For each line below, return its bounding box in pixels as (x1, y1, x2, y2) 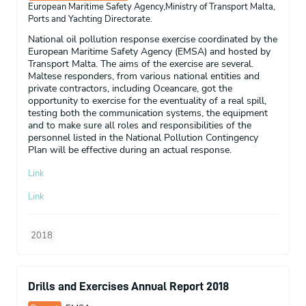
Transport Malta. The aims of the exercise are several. (28, 57, 253, 71)
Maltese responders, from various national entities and (28, 70, 260, 83)
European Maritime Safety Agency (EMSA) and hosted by (28, 45, 270, 59)
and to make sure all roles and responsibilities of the (28, 119, 251, 133)
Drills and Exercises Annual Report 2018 (28, 280, 229, 293)
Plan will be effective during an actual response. (28, 143, 232, 157)
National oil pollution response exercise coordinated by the (28, 33, 277, 46)
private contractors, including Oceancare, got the (28, 82, 232, 96)
